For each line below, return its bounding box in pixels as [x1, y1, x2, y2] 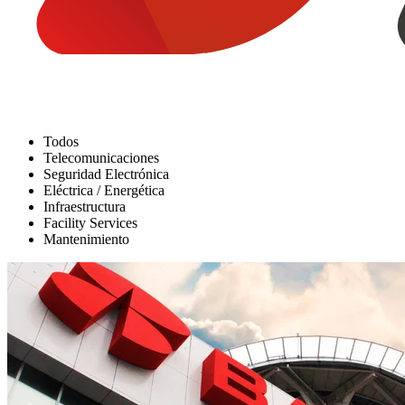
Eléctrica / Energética [43, 182, 165, 198]
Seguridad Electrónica [43, 165, 169, 182]
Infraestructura [43, 198, 126, 214]
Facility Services [43, 214, 137, 231]
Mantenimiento [43, 231, 129, 247]
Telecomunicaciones [43, 149, 159, 165]
